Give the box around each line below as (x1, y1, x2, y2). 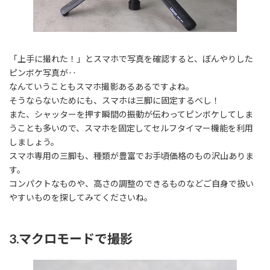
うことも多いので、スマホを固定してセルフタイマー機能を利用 (9, 123, 253, 134)
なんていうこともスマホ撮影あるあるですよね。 (9, 81, 194, 92)
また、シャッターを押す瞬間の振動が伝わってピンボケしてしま (9, 109, 253, 120)
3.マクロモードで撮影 (9, 231, 133, 246)
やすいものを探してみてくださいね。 (9, 192, 152, 203)
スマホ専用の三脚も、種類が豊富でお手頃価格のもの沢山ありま (9, 151, 254, 162)
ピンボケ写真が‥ (9, 67, 77, 78)
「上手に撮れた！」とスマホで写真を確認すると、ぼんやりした (9, 54, 253, 64)
